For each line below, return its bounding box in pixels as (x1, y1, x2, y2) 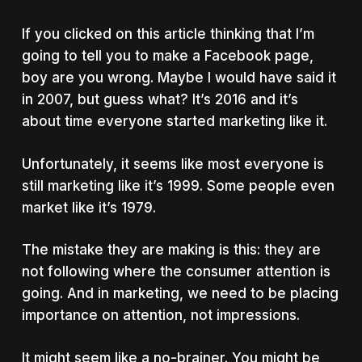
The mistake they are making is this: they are (21, 242, 321, 258)
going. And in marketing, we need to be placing (21, 285, 339, 301)
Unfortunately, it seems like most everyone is (21, 155, 324, 172)
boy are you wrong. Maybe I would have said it (21, 69, 336, 86)
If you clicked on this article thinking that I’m (21, 26, 314, 42)
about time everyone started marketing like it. (21, 113, 327, 129)
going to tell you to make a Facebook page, (21, 48, 314, 64)
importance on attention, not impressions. (21, 307, 300, 323)
